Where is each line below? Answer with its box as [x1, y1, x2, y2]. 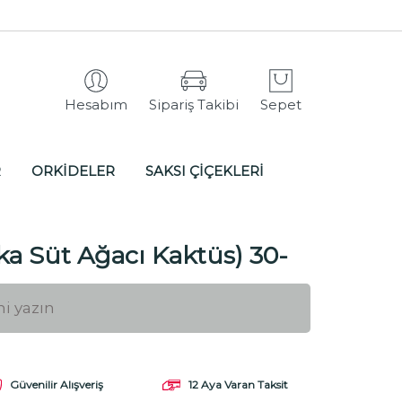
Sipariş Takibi [149, 95, 239, 113]
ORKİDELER [31, 162, 115, 179]
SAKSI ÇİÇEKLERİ [144, 162, 264, 179]
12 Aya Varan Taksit [188, 378, 288, 391]
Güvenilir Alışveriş [9, 378, 103, 391]
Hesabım [65, 95, 127, 113]
